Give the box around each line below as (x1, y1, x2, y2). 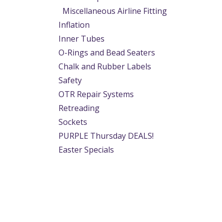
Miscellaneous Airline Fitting (62, 5, 167, 16)
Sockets (58, 116, 87, 127)
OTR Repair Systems (58, 89, 134, 100)
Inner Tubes (58, 33, 105, 44)
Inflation (58, 19, 90, 30)
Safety (58, 75, 82, 86)
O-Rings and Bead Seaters (58, 47, 155, 58)
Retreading (58, 103, 100, 113)
